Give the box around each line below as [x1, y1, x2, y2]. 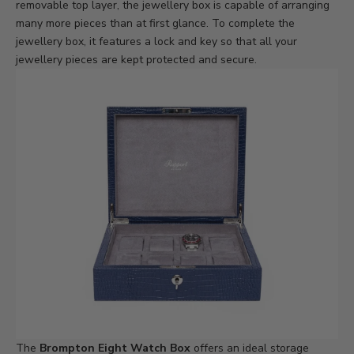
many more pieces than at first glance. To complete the [16, 16, 295, 32]
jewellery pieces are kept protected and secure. [16, 52, 257, 68]
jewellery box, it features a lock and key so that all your [16, 34, 297, 50]
